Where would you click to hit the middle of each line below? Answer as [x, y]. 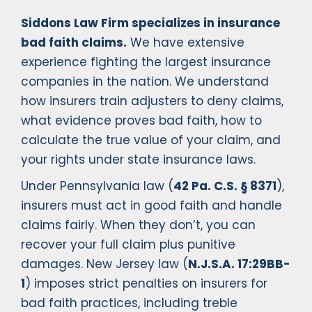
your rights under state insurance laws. [138, 160]
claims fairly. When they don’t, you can [138, 225]
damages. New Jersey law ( [104, 264]
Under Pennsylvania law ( [97, 186]
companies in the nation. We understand [145, 82]
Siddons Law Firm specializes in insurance [150, 23]
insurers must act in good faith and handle [151, 206]
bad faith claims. [74, 43]
